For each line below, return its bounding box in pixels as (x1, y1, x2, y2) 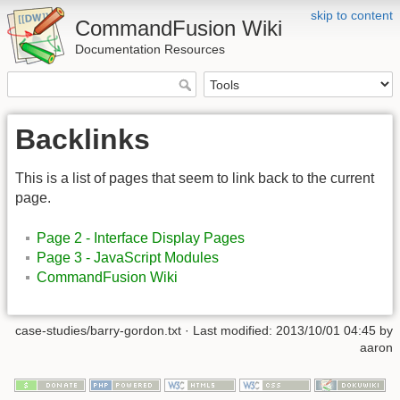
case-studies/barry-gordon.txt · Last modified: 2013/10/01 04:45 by (15, 323, 393, 338)
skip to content (311, 8, 393, 22)
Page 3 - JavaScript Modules (37, 249, 219, 265)
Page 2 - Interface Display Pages (37, 229, 245, 246)
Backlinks (15, 123, 150, 156)
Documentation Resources (75, 42, 225, 56)
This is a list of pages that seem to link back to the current (15, 171, 374, 187)
